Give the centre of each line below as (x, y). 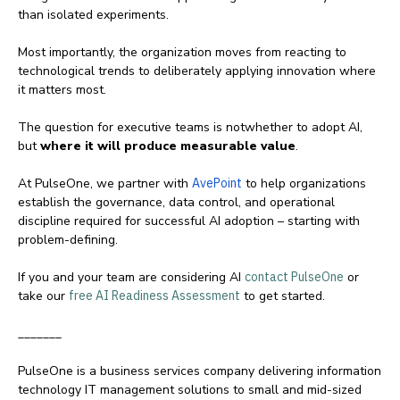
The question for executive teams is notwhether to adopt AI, (190, 128)
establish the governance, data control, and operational (176, 203)
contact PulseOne (294, 277)
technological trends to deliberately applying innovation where (197, 71)
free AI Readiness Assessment (154, 296)
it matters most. (62, 90)
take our (43, 296)
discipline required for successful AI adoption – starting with (189, 221)
